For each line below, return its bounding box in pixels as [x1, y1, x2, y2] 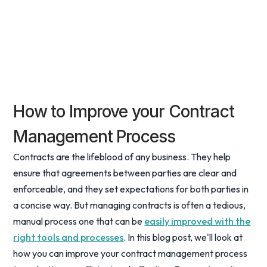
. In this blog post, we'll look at [123, 231, 243, 243]
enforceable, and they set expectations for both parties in [13, 183, 249, 195]
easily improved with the [144, 215, 251, 227]
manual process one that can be [13, 215, 145, 227]
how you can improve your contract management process [13, 247, 248, 259]
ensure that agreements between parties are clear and [13, 167, 237, 179]
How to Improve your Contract [13, 101, 234, 122]
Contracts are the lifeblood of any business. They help [13, 151, 231, 163]
